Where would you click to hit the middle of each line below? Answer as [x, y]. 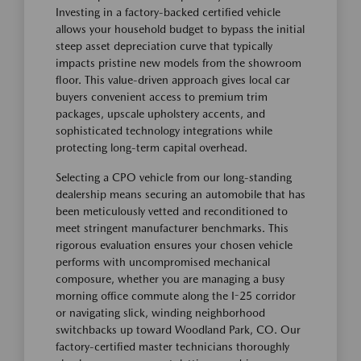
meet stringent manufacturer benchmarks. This [172, 228]
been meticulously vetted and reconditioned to [172, 211]
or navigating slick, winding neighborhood [160, 313]
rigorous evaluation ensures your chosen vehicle [174, 245]
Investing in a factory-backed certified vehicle [168, 12]
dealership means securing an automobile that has [180, 194]
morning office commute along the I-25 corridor [176, 296]
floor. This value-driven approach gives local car [173, 80]
